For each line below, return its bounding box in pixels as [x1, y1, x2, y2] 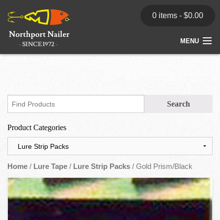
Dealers [9, 129, 31, 137]
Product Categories [7, 123, 66, 132]
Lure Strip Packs [73, 163, 130, 171]
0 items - [152, 11, 184, 20]
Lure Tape [33, 163, 67, 171]
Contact [9, 152, 33, 159]
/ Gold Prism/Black [130, 163, 192, 171]
